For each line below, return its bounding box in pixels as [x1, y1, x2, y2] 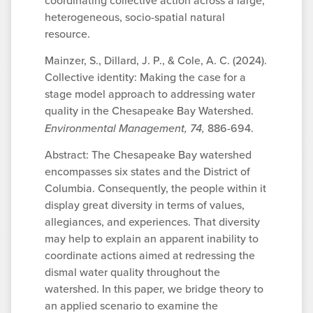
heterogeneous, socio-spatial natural [45, 8, 225, 25]
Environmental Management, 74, [45, 120, 205, 136]
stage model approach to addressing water [45, 86, 255, 103]
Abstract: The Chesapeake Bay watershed [45, 147, 252, 163]
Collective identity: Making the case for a [45, 69, 246, 86]
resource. [45, 25, 90, 42]
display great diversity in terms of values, [45, 197, 245, 214]
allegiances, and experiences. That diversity [45, 214, 260, 231]
